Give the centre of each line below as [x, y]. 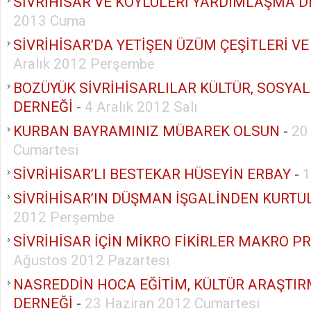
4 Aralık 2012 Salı [141, 107]
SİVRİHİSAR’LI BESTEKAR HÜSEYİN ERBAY [152, 174]
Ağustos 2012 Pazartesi [91, 260]
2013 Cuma [50, 20]
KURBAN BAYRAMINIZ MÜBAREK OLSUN [146, 131]
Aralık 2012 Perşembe [84, 64]
